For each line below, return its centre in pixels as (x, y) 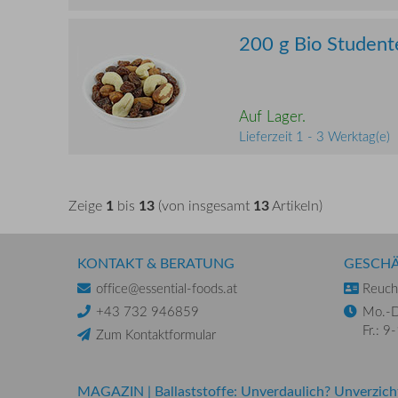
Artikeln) (296, 206)
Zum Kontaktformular (156, 334)
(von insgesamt (204, 206)
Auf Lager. (272, 116)
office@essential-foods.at (167, 288)
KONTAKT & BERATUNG (156, 263)
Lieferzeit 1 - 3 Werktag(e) (314, 136)
